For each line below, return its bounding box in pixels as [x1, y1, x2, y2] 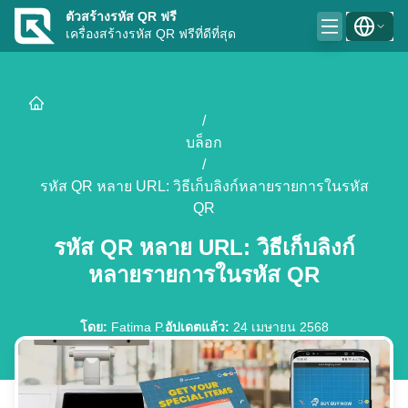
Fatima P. [110, 320, 165, 334]
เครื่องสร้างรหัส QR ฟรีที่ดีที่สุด [66, 26, 236, 41]
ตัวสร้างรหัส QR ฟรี [66, 9, 177, 24]
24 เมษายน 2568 [232, 320, 329, 334]
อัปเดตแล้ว [164, 320, 225, 334]
